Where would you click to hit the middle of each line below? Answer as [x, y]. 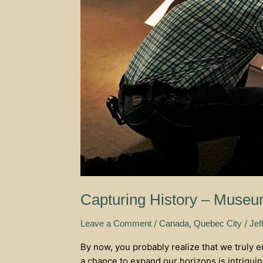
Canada [174, 223]
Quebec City [218, 223]
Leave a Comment [116, 223]
